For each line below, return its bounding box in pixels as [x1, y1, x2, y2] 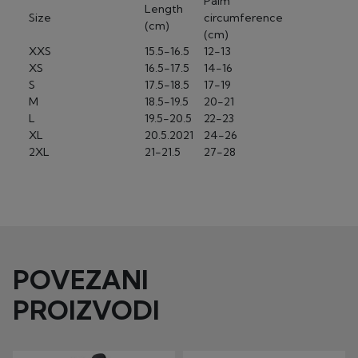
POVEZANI [13, 264, 149, 296]
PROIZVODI [13, 294, 160, 327]
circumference [204, 10, 283, 26]
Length [145, 2, 183, 17]
